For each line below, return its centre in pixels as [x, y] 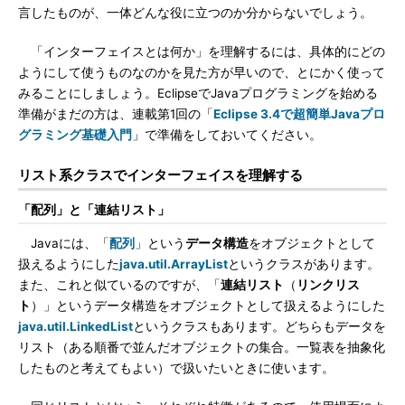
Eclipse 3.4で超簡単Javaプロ [299, 114]
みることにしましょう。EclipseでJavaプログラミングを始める [198, 93]
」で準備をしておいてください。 [227, 135]
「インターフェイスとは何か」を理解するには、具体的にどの [202, 52]
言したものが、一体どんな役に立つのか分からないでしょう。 [195, 13]
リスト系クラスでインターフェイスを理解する [160, 175]
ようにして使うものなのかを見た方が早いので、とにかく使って [202, 72]
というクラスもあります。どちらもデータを [259, 326]
